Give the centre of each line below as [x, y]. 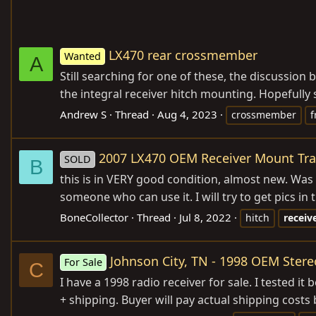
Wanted [83, 56]
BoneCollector [94, 218]
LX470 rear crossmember [183, 55]
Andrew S [83, 115]
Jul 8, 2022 [205, 218]
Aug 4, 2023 [187, 115]
